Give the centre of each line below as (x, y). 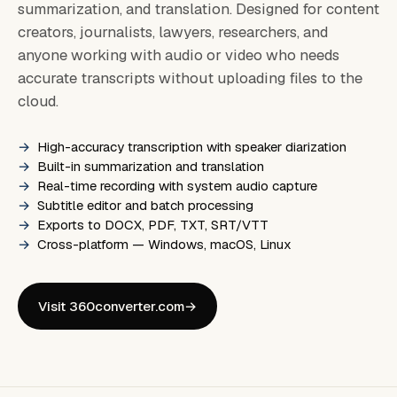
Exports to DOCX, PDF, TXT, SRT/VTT (153, 225)
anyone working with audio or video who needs (179, 55)
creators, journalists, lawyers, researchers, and (173, 32)
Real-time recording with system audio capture (178, 186)
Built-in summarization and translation (151, 167)
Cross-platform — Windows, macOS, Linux (165, 245)
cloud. (38, 101)
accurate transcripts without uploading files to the (190, 78)
